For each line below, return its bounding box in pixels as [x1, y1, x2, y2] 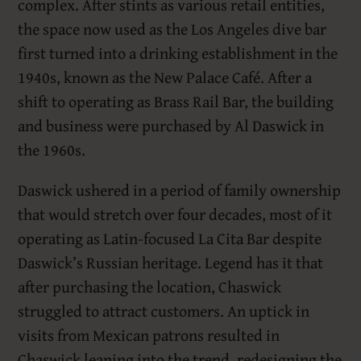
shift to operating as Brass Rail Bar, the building [18, 89, 334, 114]
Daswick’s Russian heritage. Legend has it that [18, 251, 324, 275]
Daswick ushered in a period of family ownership [18, 178, 342, 202]
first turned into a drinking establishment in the [18, 41, 338, 65]
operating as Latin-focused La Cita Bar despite [18, 226, 322, 251]
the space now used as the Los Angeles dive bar [18, 17, 327, 41]
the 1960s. [18, 138, 86, 162]
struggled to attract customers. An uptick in [18, 299, 310, 323]
